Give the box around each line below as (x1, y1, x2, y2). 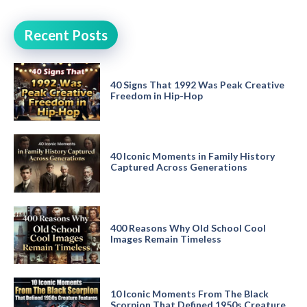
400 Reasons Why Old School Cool (110, 221, 266, 234)
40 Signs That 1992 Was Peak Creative (110, 78, 284, 90)
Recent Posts (24, 27, 108, 44)
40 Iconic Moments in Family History (110, 150, 275, 162)
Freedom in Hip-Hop (110, 89, 203, 101)
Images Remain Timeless (110, 232, 221, 245)
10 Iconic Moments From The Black (110, 287, 269, 299)
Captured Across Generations (110, 161, 247, 173)
